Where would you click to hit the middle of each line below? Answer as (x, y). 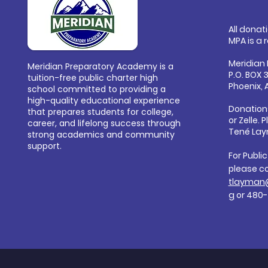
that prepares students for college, (100, 112)
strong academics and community (101, 135)
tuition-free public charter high (92, 78)
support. (44, 146)
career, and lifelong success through (104, 123)
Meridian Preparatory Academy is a (100, 66)
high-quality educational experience (103, 100)
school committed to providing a (96, 89)
